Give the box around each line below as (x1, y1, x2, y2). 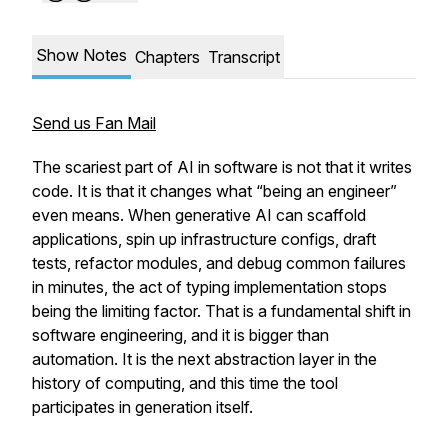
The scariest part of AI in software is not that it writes (32, 157, 412, 177)
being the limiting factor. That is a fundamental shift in (32, 301, 411, 321)
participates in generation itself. (32, 397, 257, 417)
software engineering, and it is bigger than (32, 325, 329, 345)
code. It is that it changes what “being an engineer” (32, 181, 397, 201)
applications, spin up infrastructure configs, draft (32, 229, 376, 249)
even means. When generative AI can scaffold (32, 205, 366, 225)
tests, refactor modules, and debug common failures (32, 253, 406, 273)
